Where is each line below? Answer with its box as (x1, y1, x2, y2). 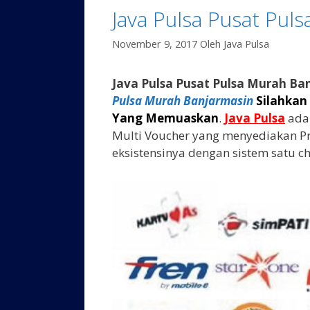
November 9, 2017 (112, 37, 197, 51)
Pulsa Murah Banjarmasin (112, 93, 253, 109)
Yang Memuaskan (112, 110, 219, 127)
